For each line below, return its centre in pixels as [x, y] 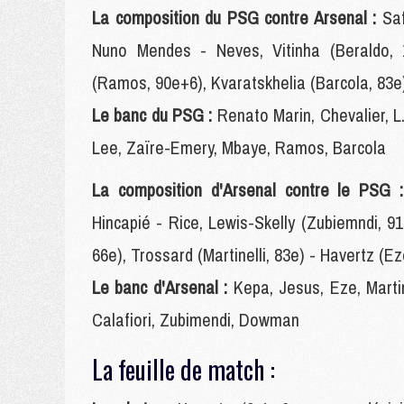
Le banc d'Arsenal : [163, 287]
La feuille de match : [184, 369]
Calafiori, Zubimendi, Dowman [196, 320]
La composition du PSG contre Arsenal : [237, 18]
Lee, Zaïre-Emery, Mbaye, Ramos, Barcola [239, 147]
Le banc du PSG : [155, 115]
